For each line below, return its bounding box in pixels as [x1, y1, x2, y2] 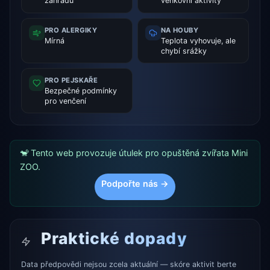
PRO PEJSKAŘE [44, 76, 98, 85]
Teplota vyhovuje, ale [160, 36, 236, 45]
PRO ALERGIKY [44, 25, 98, 34]
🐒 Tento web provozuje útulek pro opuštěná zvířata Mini [20, 148, 248, 159]
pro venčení [44, 96, 86, 106]
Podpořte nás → [101, 178, 169, 189]
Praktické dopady [36, 228, 187, 248]
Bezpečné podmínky [44, 86, 117, 96]
